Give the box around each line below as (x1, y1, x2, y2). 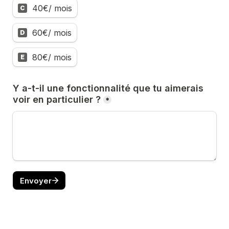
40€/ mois (32, 3, 72, 13)
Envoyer (19, 175, 52, 186)
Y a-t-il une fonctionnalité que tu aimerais (13, 83, 203, 94)
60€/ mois (32, 28, 72, 38)
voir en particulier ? (13, 94, 101, 105)
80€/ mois (32, 52, 72, 62)
